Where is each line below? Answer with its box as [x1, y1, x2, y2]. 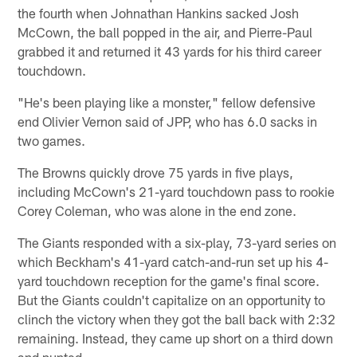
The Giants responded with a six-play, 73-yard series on [18, 233, 337, 250]
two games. [18, 131, 86, 148]
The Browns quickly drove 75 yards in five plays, [18, 163, 294, 180]
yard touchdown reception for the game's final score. [18, 272, 320, 288]
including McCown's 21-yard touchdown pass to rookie [18, 182, 335, 199]
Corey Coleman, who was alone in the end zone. [18, 202, 297, 218]
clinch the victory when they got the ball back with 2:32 [18, 310, 336, 327]
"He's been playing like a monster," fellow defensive [18, 93, 316, 110]
